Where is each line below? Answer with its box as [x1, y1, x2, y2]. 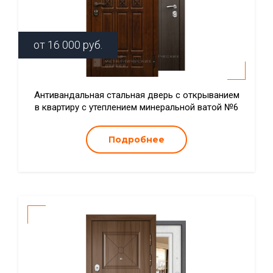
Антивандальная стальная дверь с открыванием [34, 90, 239, 101]
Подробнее [108, 134, 165, 145]
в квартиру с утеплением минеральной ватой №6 [35, 102, 238, 113]
